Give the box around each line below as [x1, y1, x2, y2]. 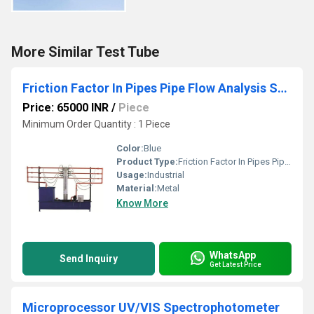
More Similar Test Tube [11, 43, 159, 60]
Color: [116, 143, 144, 153]
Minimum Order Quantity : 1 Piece [22, 118, 170, 130]
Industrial [147, 170, 184, 180]
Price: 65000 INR [22, 101, 109, 114]
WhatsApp [210, 249, 256, 261]
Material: [116, 183, 157, 193]
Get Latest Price [210, 260, 261, 268]
